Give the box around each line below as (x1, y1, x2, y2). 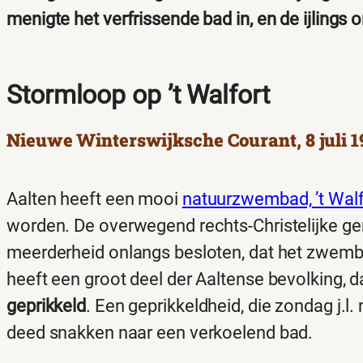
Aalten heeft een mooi (6, 189, 182, 210)
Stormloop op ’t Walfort (6, 79, 270, 110)
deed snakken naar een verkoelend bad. (6, 322, 314, 344)
